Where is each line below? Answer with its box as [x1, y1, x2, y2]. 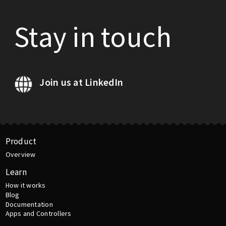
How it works [5, 181, 46, 190]
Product [5, 136, 37, 147]
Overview [5, 150, 36, 159]
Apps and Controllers [5, 209, 72, 218]
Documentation [5, 199, 53, 209]
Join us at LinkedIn [37, 76, 124, 89]
